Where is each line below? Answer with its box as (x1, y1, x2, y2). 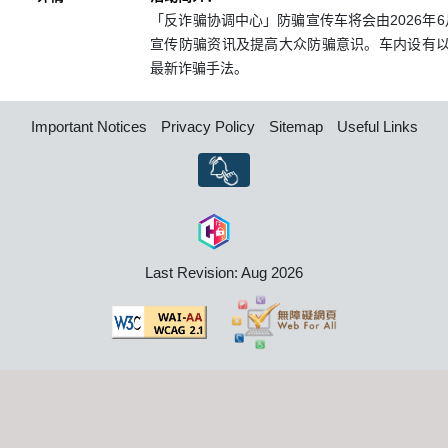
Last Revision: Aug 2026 (145, 263, 303, 281)
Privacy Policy (160, 118, 255, 135)
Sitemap (268, 118, 323, 135)
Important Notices (30, 118, 147, 135)
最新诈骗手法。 (150, 60, 249, 76)
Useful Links (336, 118, 418, 135)
